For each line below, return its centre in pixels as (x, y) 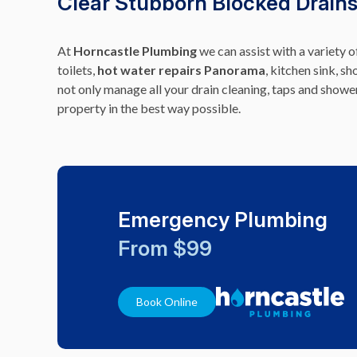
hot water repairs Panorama (181, 70)
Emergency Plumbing (223, 220)
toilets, (77, 70)
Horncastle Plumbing (135, 51)
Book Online (167, 302)
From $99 (165, 248)
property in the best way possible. (149, 108)
